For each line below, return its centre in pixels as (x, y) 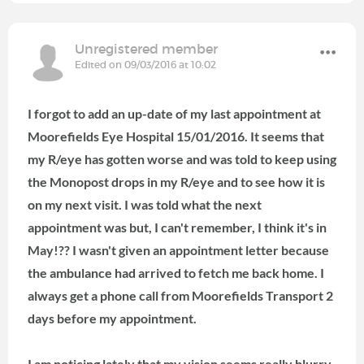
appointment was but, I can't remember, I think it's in (177, 227)
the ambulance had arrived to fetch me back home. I (176, 272)
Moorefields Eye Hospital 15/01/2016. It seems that (176, 136)
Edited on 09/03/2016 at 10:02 (145, 64)
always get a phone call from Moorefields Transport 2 (180, 295)
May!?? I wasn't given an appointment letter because (180, 249)
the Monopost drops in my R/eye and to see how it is (176, 181)
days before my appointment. (112, 318)
